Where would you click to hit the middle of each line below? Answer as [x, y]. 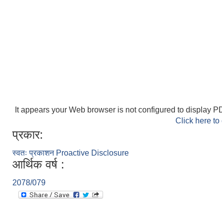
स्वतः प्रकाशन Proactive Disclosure [71, 153]
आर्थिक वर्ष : [38, 164]
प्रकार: [28, 135]
